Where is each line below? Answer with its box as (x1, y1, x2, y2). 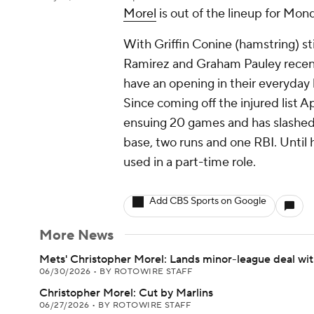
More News (39, 226, 114, 245)
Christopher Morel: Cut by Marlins (39, 286, 213, 300)
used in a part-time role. (123, 154, 256, 170)
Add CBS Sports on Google (149, 195, 266, 207)
